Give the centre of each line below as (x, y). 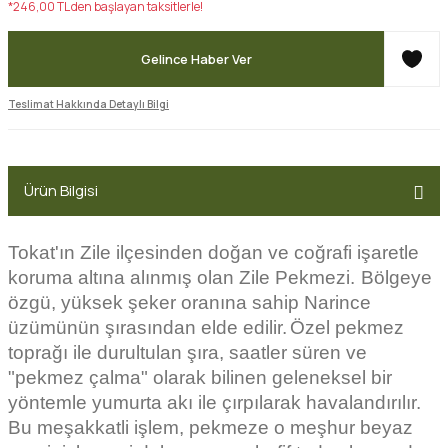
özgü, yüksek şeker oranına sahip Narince (189, 302)
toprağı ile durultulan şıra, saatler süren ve (187, 352)
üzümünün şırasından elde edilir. (147, 327)
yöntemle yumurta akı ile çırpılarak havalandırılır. (214, 402)
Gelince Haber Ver (196, 59)
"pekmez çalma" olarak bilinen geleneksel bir (200, 377)
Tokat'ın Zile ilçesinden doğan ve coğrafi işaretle (213, 252)
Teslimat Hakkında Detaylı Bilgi (88, 104)
